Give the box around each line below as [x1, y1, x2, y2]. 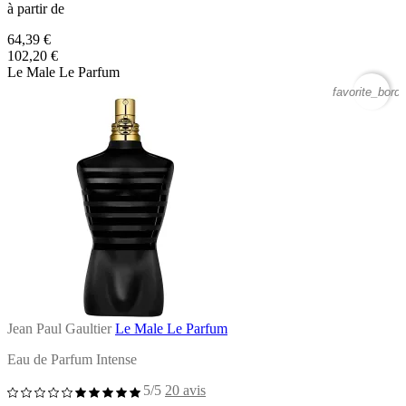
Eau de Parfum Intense [7, 351, 137, 367]
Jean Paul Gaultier [7, 320, 111, 336]
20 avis [165, 382, 206, 398]
